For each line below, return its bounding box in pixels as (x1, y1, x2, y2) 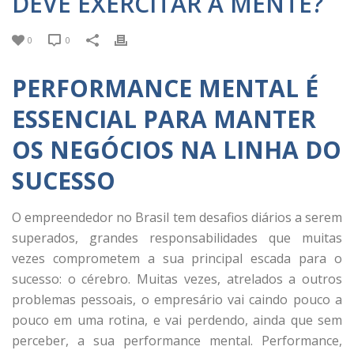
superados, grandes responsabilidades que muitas (12, 228, 342, 247)
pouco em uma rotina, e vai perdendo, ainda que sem (12, 311, 342, 329)
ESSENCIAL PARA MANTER (12, 102, 316, 135)
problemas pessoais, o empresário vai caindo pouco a (12, 290, 342, 308)
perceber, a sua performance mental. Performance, (12, 331, 342, 349)
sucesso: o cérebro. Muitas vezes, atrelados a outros (12, 269, 342, 288)
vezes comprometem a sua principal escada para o (12, 249, 342, 267)
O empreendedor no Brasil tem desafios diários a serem (12, 208, 342, 226)
